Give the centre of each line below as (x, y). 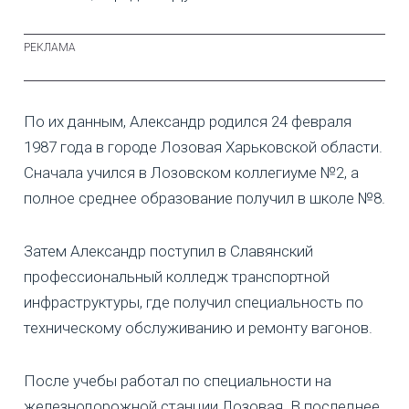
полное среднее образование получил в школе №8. (204, 198)
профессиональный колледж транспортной (177, 276)
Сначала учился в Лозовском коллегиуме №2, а (191, 172)
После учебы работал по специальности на (178, 380)
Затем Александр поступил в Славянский (168, 251)
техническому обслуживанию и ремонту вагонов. (198, 327)
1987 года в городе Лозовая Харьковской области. (203, 147)
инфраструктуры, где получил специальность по (194, 302)
